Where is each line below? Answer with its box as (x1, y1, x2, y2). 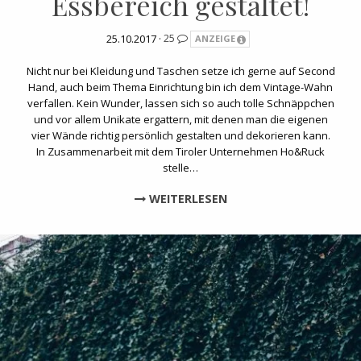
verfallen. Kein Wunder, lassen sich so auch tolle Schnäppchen (27, 96, 334, 111)
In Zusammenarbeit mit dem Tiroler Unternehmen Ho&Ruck (36, 144, 325, 160)
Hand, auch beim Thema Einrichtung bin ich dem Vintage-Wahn (28, 80, 333, 95)
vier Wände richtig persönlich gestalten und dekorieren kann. (31, 128, 330, 143)
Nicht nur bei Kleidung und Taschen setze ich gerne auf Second (26, 64, 335, 79)
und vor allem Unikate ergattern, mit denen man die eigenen (33, 112, 328, 127)
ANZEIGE (194, 32, 235, 45)
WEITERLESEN (145, 191, 227, 207)
